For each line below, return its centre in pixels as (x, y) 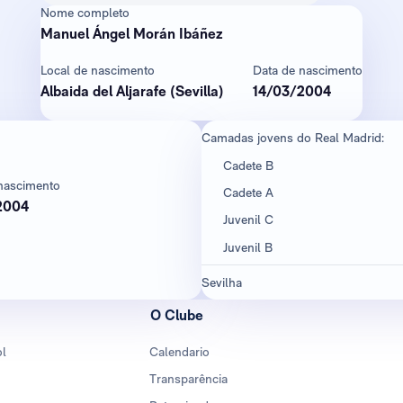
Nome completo (85, 13)
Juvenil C (248, 220)
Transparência (189, 379)
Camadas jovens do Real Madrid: (293, 138)
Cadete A (248, 192)
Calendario (180, 352)
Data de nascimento (308, 70)
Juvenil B (248, 247)
